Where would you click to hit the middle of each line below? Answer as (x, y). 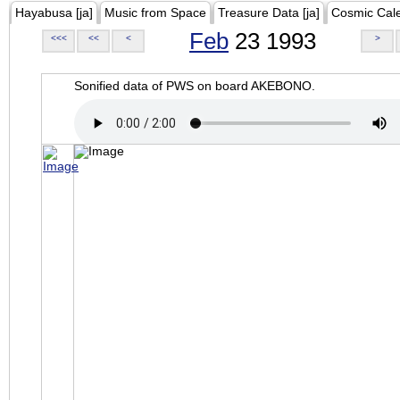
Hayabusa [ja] (54, 12)
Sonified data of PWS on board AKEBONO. (195, 86)
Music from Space (155, 12)
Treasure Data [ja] (269, 12)
